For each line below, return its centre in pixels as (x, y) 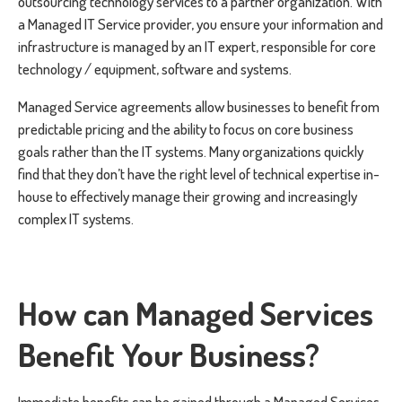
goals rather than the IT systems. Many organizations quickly (191, 151)
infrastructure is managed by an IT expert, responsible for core (197, 46)
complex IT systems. (76, 218)
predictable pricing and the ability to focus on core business (186, 129)
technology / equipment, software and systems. (155, 69)
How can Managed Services (196, 313)
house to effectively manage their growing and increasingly (188, 196)
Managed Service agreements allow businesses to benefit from (199, 106)
